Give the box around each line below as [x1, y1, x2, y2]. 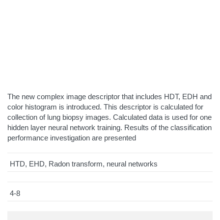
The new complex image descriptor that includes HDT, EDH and [7, 92, 212, 101]
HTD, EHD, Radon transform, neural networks [10, 160, 158, 168]
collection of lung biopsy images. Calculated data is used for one [7, 112, 212, 121]
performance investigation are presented [7, 133, 136, 142]
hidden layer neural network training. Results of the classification [7, 123, 212, 132]
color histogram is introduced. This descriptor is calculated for [7, 102, 203, 111]
